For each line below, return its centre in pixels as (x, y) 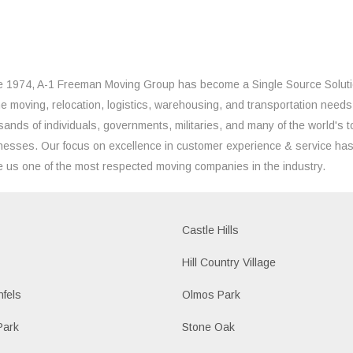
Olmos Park (212, 294)
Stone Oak (209, 327)
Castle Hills (211, 230)
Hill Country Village (229, 262)
